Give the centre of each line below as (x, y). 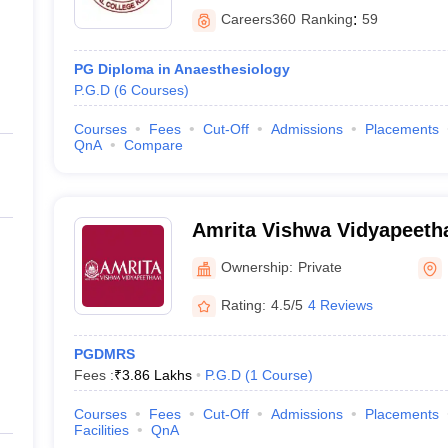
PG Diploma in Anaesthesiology (181, 69)
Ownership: (256, 266)
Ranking (326, 19)
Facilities (101, 430)
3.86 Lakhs (156, 375)
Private (319, 266)
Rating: (243, 304)
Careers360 (258, 19)
